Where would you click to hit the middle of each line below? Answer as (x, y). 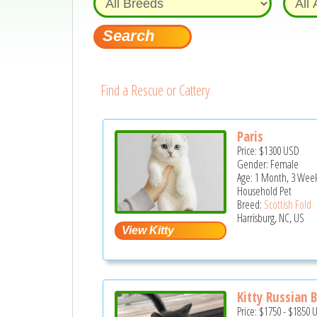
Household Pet (265, 191)
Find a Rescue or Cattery (155, 90)
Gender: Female (268, 165)
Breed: (251, 205)
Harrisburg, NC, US (271, 218)
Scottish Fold (288, 205)
